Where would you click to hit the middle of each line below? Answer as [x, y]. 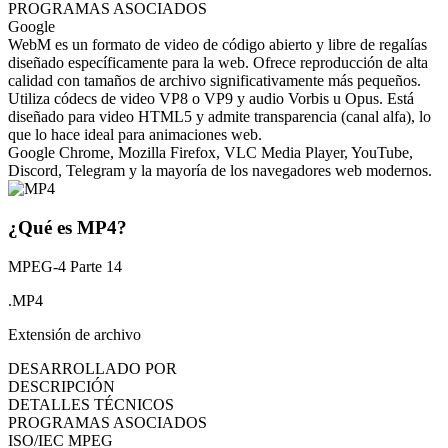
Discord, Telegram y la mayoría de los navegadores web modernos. [220, 171]
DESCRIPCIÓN [61, 386]
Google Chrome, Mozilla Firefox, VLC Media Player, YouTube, [210, 153]
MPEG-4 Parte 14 [65, 266]
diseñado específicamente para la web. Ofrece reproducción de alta [218, 63]
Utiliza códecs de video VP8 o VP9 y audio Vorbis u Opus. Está [211, 99]
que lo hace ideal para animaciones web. [135, 135]
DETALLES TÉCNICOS [91, 404]
